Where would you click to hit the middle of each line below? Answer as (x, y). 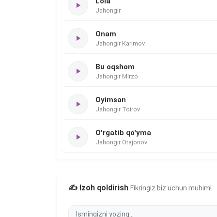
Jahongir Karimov (120, 43)
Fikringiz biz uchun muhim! (171, 188)
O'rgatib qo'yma (123, 132)
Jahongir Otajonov (121, 142)
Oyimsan (111, 100)
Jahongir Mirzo (117, 76)
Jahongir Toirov (118, 109)
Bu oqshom (115, 67)
